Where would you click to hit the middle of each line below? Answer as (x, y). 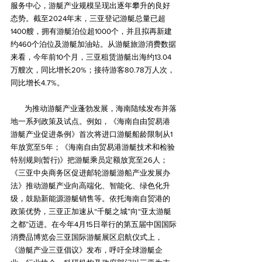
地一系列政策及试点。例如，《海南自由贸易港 (90, 122)
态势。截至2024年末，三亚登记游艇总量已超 (88, 19)
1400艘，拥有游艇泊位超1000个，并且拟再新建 (91, 32)
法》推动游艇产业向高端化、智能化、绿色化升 (90, 186)
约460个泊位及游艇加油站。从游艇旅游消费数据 (93, 44)
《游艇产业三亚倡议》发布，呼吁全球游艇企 (87, 250)
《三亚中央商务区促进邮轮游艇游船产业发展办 (90, 173)
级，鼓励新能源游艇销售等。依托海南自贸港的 (90, 199)
